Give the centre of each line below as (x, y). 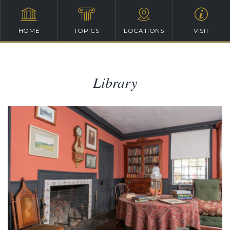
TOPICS (87, 31)
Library (115, 82)
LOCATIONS (144, 31)
